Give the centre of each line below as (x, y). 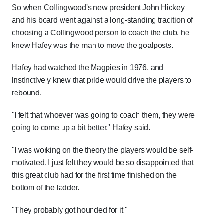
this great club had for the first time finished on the (94, 175)
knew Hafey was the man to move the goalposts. (93, 45)
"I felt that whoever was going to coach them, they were (103, 115)
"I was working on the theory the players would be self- (103, 150)
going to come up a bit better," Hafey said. (81, 128)
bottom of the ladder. (46, 188)
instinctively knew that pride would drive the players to (102, 80)
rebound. (27, 93)
